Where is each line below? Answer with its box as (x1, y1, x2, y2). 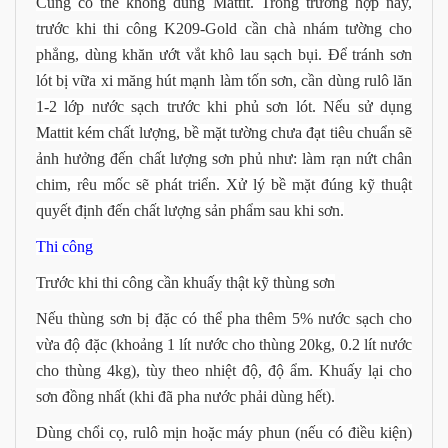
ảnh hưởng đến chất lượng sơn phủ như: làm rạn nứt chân (36, 150, 412, 168)
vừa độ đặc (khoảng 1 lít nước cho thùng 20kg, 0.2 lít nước (36, 336, 412, 354)
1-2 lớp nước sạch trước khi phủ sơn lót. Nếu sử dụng (36, 98, 412, 116)
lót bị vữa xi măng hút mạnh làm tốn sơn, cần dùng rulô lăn (36, 72, 412, 90)
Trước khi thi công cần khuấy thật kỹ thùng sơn (36, 274, 335, 292)
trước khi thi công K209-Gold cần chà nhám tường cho (36, 20, 412, 38)
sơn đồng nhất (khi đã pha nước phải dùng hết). (36, 388, 335, 406)
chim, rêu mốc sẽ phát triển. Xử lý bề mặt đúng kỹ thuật (36, 176, 412, 194)
